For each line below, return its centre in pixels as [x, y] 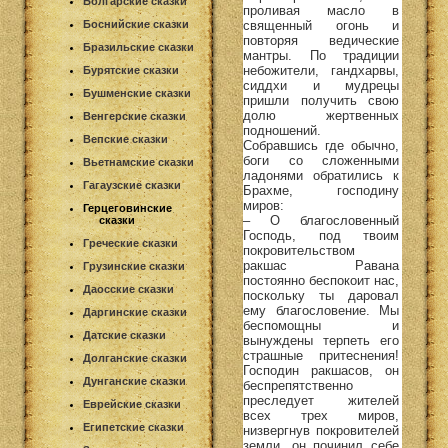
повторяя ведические [321, 40]
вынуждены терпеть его [321, 340]
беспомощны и [321, 325]
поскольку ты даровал [321, 295]
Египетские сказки [133, 427]
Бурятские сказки [131, 70]
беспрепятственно [298, 385]
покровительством [299, 250]
